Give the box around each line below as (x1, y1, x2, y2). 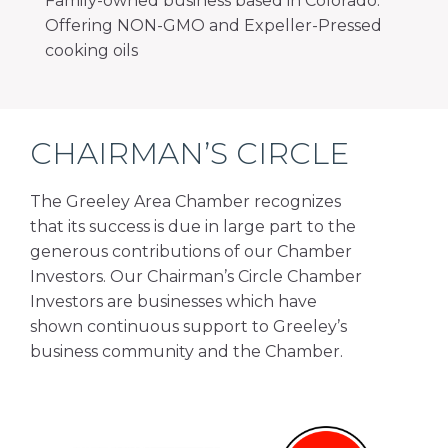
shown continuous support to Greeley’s (30, 317, 347, 337)
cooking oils (45, 41, 138, 61)
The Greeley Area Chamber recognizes (30, 192, 341, 212)
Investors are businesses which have (30, 292, 317, 312)
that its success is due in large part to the (30, 217, 356, 237)
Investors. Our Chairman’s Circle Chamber (30, 267, 362, 287)
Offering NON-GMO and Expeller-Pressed (45, 16, 382, 36)
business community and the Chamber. (30, 342, 343, 362)
